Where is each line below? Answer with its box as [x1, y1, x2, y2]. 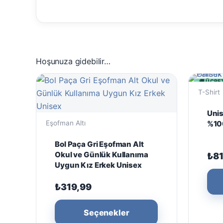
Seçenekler [84, 207, 129, 218]
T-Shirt [198, 88, 220, 97]
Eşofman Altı [46, 119, 86, 127]
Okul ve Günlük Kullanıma [55, 149, 148, 159]
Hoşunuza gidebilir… [36, 56, 111, 67]
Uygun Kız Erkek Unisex [55, 160, 142, 170]
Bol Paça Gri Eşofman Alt [55, 139, 144, 149]
